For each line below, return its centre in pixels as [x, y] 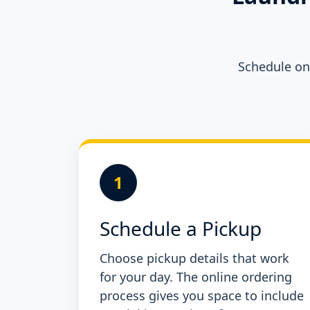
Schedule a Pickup [181, 229]
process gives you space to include [202, 296]
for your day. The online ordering [196, 277]
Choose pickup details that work [194, 258]
